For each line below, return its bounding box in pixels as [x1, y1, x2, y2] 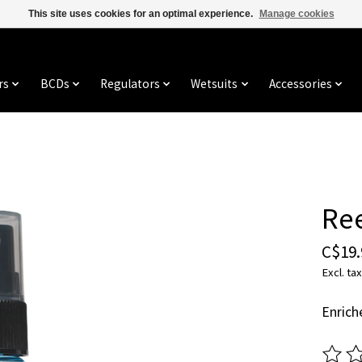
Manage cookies [259, 8, 335, 19]
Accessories [268, 76, 332, 92]
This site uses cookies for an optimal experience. [27, 8, 255, 19]
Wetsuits [191, 76, 238, 92]
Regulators [100, 76, 160, 92]
